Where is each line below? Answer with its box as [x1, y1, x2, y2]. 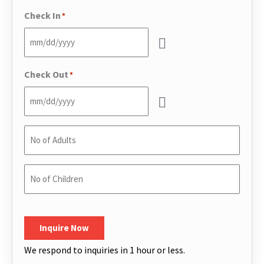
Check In [24, 9, 61, 21]
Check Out [24, 68, 68, 80]
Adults [24, 157, 51, 169]
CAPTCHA [24, 204, 64, 216]
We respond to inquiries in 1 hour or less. [24, 244, 185, 256]
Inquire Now [39, 222, 89, 233]
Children [24, 196, 60, 208]
